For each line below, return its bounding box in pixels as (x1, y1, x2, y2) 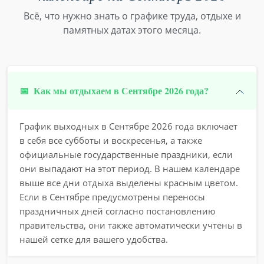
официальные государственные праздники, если (19, 148, 233, 160)
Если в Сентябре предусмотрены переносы (19, 191, 205, 203)
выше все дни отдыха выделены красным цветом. (19, 177, 238, 189)
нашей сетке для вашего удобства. (19, 233, 168, 245)
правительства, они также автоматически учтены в (19, 219, 242, 231)
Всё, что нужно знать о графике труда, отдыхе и (23, 9, 241, 22)
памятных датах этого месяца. (63, 24, 201, 37)
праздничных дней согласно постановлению (19, 205, 215, 217)
